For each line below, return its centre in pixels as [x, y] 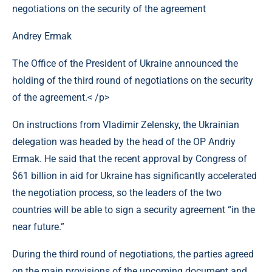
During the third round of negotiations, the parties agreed [133, 254]
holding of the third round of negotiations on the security [133, 80]
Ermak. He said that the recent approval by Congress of [130, 159]
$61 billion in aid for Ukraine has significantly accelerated [134, 176]
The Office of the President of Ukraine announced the [125, 63]
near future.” [38, 227]
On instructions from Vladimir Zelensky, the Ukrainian [126, 125]
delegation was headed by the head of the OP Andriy [124, 142]
